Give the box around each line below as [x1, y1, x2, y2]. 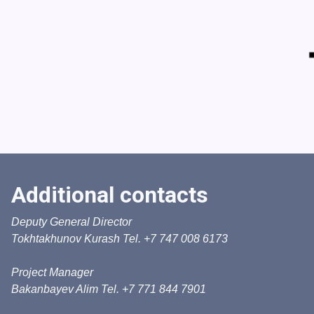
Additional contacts [11, 182, 208, 208]
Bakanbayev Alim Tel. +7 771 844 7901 [11, 283, 206, 295]
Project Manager [11, 266, 93, 278]
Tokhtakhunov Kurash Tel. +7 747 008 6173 [11, 233, 228, 245]
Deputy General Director [11, 216, 132, 228]
